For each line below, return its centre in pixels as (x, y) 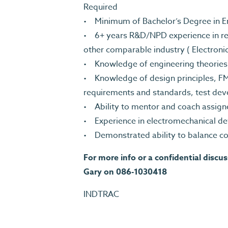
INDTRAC (101, 194)
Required (102, 7)
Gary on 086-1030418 (125, 172)
